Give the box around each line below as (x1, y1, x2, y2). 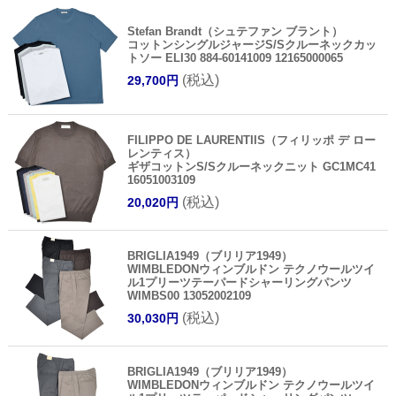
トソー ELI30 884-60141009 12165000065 (126, 50, 343, 65)
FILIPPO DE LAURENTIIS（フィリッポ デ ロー (126, 133, 376, 147)
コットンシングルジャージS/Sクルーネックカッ (126, 37, 377, 51)
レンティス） (126, 146, 196, 160)
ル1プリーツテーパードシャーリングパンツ (126, 275, 352, 289)
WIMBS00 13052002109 (126, 288, 251, 302)
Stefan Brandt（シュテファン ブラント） (126, 24, 343, 38)
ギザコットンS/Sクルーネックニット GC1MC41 (126, 159, 376, 173)
